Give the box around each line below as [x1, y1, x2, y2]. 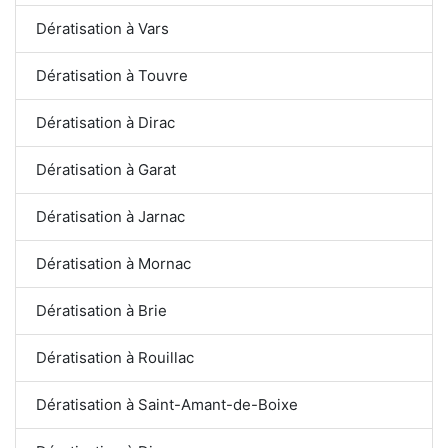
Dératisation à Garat [36, 159, 176, 179]
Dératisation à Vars [36, 18, 169, 38]
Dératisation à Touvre [36, 65, 188, 85]
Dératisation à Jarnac [36, 206, 185, 226]
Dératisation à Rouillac [36, 347, 194, 367]
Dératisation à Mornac [36, 253, 191, 273]
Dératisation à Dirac [36, 112, 175, 132]
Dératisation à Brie [36, 300, 167, 320]
